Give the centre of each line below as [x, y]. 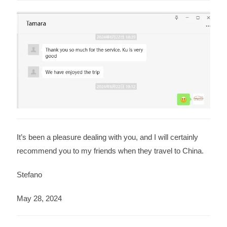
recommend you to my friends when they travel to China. [110, 151]
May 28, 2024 [39, 199]
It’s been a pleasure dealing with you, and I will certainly [107, 137]
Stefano [29, 175]
